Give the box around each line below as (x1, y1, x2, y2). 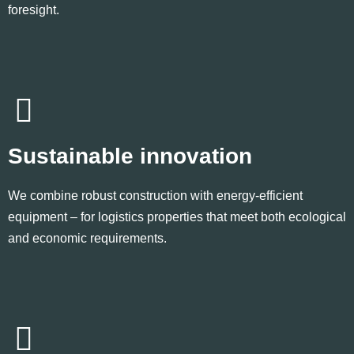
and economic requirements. (8, 231, 167, 245)
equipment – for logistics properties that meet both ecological (8, 209, 346, 224)
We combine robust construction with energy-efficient (8, 188, 303, 202)
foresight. (8, 2, 59, 17)
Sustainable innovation (8, 143, 252, 168)
